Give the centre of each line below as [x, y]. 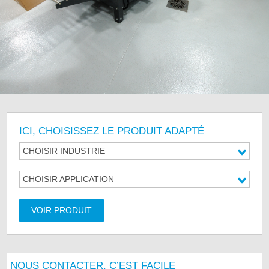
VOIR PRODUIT [62, 210]
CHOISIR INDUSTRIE [64, 151]
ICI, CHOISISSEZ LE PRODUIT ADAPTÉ [112, 131]
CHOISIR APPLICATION [69, 179]
